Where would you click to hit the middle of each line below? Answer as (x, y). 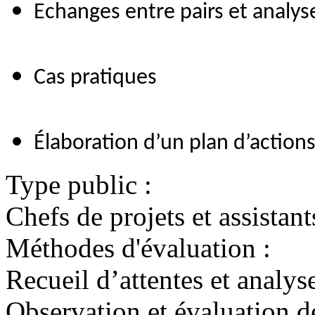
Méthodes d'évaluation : (138, 248)
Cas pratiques (95, 78)
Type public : (79, 185)
